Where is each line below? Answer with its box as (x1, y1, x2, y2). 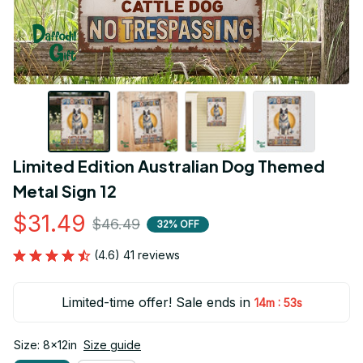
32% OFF (156, 217, 199, 230)
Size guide (83, 338, 141, 352)
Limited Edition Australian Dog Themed (13, 156, 325, 177)
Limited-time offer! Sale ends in (61, 294, 250, 311)
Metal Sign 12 (13, 181, 117, 202)
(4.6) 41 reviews (94, 248, 180, 263)
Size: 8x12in (14, 338, 77, 352)
